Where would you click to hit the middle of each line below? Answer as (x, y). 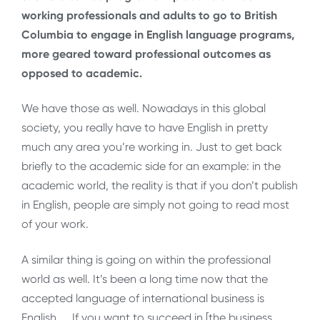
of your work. (55, 224)
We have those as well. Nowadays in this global (144, 109)
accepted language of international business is (143, 298)
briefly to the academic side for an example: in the (151, 166)
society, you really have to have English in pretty (145, 128)
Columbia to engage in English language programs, (158, 35)
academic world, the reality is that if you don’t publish (160, 186)
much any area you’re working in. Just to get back (152, 147)
